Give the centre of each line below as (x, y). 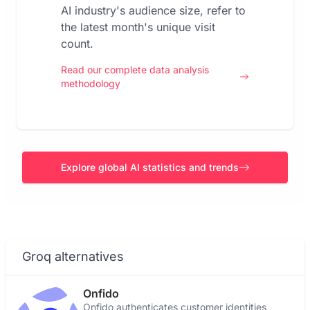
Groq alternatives (73, 256)
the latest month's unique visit (138, 27)
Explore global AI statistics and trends (149, 167)
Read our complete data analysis (135, 70)
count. (77, 44)
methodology (91, 83)
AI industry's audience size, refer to (153, 10)
